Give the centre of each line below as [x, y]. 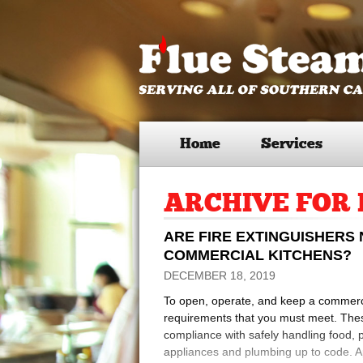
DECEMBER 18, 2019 [220, 275]
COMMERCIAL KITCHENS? [258, 255]
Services [292, 144]
